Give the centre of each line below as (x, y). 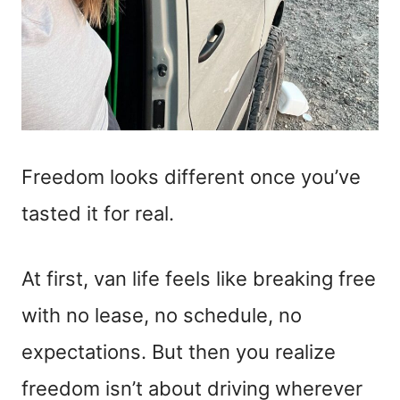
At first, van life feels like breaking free (199, 279)
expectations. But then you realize (179, 352)
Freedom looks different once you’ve (191, 177)
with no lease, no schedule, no (162, 316)
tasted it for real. (98, 214)
